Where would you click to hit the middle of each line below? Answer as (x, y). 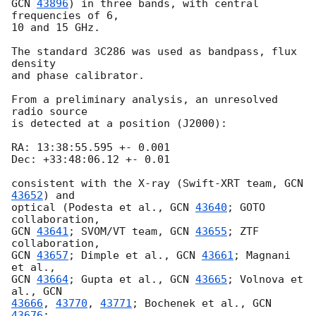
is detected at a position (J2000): (119, 124)
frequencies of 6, (65, 16)
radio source (49, 112)
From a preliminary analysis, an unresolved (145, 100)
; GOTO (246, 208)
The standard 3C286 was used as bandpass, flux (154, 52)
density (34, 64)
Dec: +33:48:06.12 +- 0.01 (91, 160)
